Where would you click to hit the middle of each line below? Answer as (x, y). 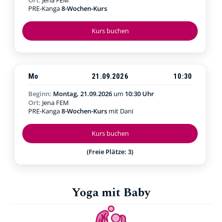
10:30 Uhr (139, 93)
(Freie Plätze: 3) (110, 151)
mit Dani (121, 111)
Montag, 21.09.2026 (83, 93)
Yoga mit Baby (111, 193)
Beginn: (41, 93)
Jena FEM (55, 102)
